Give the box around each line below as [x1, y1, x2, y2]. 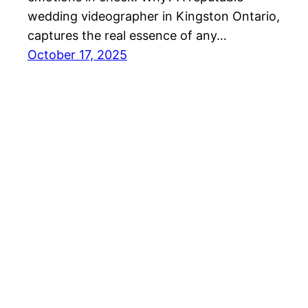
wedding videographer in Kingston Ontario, [27, 9, 280, 24]
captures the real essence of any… [27, 28, 227, 43]
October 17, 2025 [27, 47, 127, 63]
